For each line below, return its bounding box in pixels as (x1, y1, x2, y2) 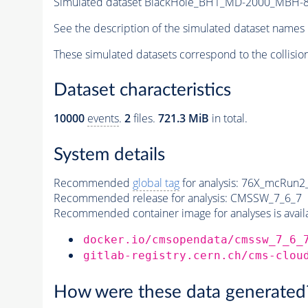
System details (53, 146, 165, 164)
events (87, 111, 119, 126)
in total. (208, 111, 247, 126)
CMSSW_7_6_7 (230, 190, 302, 206)
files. (130, 111, 158, 126)
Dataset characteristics (53, 81, 231, 100)
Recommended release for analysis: (53, 190, 228, 206)
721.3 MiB (157, 111, 209, 126)
